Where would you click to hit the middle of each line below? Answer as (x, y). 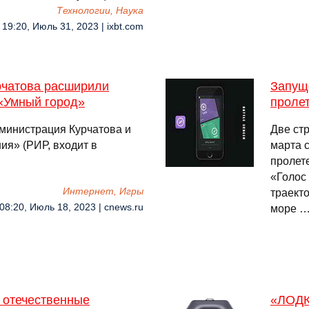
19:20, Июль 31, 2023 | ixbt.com (73, 27)
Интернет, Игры (103, 191)
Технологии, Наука (100, 11)
